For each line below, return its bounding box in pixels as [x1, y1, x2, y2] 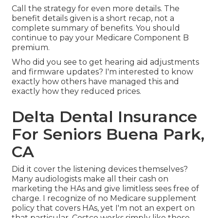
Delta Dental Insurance [12, 107, 197, 127]
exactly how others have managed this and [12, 77, 179, 87]
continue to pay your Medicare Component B [12, 33, 189, 43]
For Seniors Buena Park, [12, 125, 204, 144]
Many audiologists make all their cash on [12, 174, 168, 184]
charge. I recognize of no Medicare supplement [12, 194, 197, 203]
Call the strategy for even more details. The [12, 4, 180, 14]
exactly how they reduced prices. [12, 87, 141, 96]
